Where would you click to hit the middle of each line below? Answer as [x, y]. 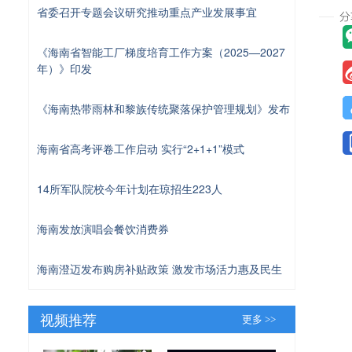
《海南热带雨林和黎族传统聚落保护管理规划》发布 [163, 108]
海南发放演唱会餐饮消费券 [103, 228]
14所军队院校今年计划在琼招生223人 [130, 188]
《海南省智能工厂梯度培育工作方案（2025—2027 [161, 51]
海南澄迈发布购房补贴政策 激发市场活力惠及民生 [159, 268]
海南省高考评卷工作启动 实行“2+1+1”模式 [141, 148]
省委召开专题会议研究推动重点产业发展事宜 [147, 11]
